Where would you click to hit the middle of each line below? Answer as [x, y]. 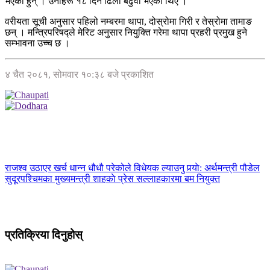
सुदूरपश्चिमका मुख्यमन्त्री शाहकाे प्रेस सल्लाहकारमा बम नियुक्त [112, 179]
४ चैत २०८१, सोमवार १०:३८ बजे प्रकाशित [79, 75]
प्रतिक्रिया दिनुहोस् [44, 234]
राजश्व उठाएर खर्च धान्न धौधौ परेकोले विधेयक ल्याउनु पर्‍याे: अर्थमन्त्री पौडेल [132, 168]
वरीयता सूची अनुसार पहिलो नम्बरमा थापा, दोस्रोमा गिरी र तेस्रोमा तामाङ [128, 22]
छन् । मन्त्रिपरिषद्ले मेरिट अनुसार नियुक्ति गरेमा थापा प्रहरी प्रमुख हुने [126, 33]
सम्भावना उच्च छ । [37, 43]
